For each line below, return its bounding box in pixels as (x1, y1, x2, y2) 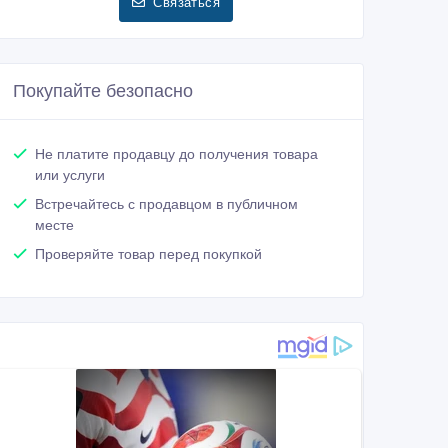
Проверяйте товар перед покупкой (35, 246, 262, 263)
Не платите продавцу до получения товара (35, 146, 318, 163)
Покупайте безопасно (13, 81, 193, 102)
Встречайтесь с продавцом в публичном (35, 196, 298, 213)
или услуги (35, 167, 105, 184)
